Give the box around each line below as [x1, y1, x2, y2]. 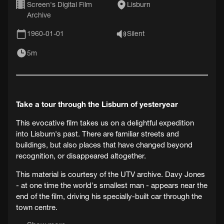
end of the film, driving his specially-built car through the [16, 191, 202, 201]
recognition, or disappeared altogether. [16, 151, 146, 161]
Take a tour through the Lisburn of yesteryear [16, 99, 178, 109]
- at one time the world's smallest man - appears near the [16, 180, 207, 190]
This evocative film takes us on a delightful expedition [16, 118, 194, 128]
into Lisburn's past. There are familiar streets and [16, 129, 179, 139]
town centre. [16, 202, 57, 212]
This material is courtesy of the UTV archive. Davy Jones [16, 169, 205, 179]
